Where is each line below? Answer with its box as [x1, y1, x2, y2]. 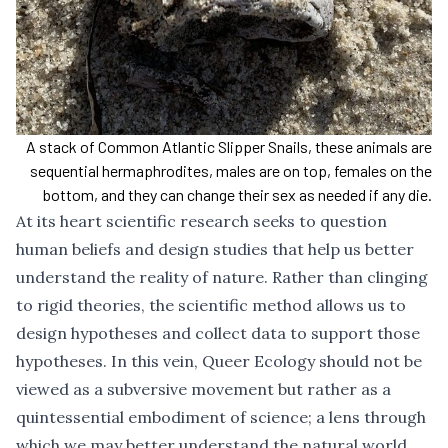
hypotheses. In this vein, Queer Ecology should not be [16, 351, 422, 372]
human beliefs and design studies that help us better [16, 239, 414, 260]
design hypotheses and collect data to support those [16, 323, 420, 344]
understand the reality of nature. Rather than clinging [16, 267, 428, 288]
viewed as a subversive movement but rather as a [16, 379, 391, 400]
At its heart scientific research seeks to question [16, 211, 387, 232]
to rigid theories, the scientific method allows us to [16, 295, 406, 316]
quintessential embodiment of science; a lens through [16, 407, 426, 428]
